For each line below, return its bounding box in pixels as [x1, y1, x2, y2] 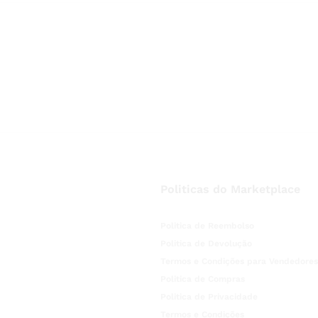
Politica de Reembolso [160, 221, 254, 231]
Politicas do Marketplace [160, 182, 300, 196]
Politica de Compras [160, 274, 245, 284]
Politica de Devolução [160, 238, 252, 248]
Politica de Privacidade [160, 292, 258, 302]
